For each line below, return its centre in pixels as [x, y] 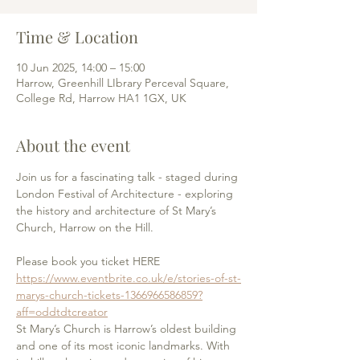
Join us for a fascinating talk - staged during [129, 177]
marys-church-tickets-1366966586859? [109, 295]
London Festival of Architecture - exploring [126, 194]
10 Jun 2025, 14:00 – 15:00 [80, 67]
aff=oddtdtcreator [62, 312]
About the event [73, 145]
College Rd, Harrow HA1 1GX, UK [101, 98]
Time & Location [77, 37]
